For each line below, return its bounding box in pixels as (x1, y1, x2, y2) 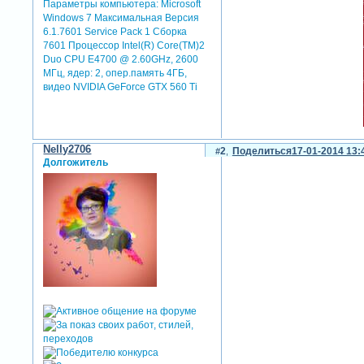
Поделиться (232, 145, 292, 157)
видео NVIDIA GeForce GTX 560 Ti (43, 80, 198, 93)
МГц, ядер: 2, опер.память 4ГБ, (43, 67, 188, 79)
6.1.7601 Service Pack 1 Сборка (43, 25, 188, 37)
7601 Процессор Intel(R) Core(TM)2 (43, 39, 206, 51)
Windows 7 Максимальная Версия (43, 11, 200, 24)
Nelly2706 (43, 142, 92, 155)
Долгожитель (43, 156, 109, 168)
